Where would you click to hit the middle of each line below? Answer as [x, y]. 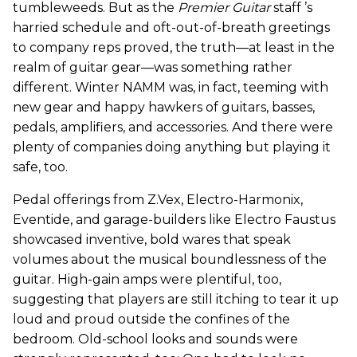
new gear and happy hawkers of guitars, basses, [164, 107]
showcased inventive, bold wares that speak [152, 239]
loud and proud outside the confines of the [151, 319]
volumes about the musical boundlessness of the [170, 259]
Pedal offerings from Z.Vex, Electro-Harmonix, [158, 200]
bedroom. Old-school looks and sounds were [155, 339]
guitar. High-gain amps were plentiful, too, [147, 279]
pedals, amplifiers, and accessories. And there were [173, 127]
